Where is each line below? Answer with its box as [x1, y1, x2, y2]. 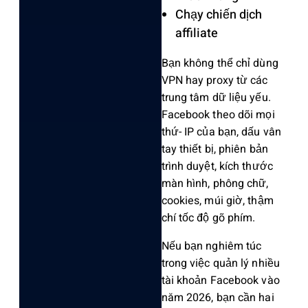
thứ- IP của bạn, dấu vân [161, 124, 281, 141]
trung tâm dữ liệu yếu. [161, 89, 271, 107]
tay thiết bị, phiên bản [161, 141, 268, 158]
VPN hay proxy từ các [161, 72, 268, 89]
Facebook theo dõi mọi [161, 107, 275, 124]
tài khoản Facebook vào [161, 272, 280, 289]
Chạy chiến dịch [175, 5, 262, 25]
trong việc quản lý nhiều [161, 255, 280, 272]
